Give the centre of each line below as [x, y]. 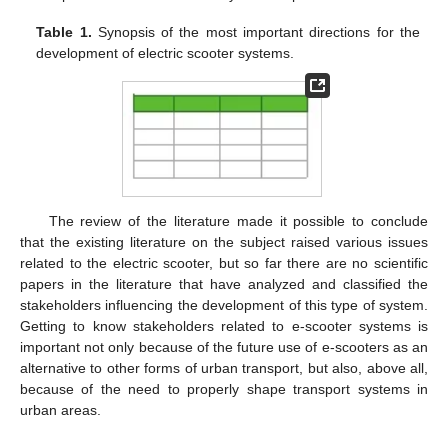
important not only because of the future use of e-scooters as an [224, 347]
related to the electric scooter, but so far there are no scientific [224, 263]
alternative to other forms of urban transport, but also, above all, [224, 368]
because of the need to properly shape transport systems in [224, 389]
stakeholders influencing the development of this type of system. [224, 305]
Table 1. [64, 32]
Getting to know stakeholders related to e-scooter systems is [224, 326]
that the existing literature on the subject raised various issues [224, 242]
